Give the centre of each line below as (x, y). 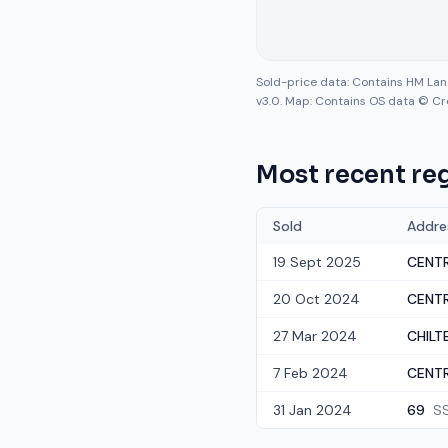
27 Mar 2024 (315, 336)
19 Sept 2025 (317, 262)
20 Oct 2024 (316, 299)
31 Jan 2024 (312, 410)
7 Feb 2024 (310, 373)
